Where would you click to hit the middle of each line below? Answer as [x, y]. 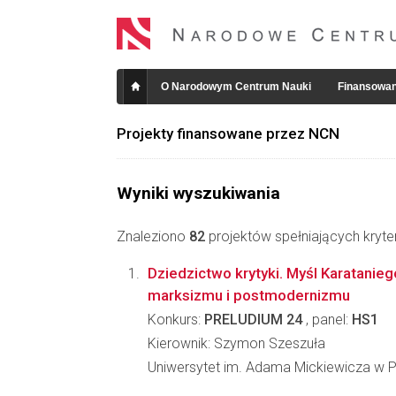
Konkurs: [176, 320]
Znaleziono [153, 236]
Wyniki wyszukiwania [198, 193]
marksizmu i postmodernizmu [249, 295]
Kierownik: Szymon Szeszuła [236, 343]
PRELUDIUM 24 [253, 320]
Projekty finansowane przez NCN [228, 133]
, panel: [327, 320]
